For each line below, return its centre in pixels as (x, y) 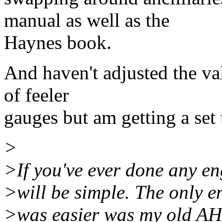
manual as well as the (87, 20)
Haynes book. (58, 43)
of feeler (36, 95)
